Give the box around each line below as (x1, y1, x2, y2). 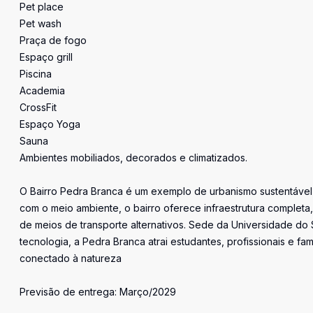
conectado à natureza (20, 252, 122, 264)
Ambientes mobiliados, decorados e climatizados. (20, 152, 247, 163)
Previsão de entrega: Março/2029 (20, 286, 176, 298)
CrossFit (20, 101, 57, 113)
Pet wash (20, 17, 61, 29)
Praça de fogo (20, 34, 87, 46)
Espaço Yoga (20, 118, 80, 130)
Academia (20, 85, 65, 96)
